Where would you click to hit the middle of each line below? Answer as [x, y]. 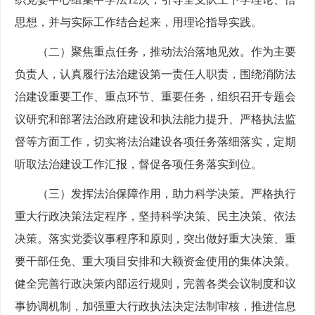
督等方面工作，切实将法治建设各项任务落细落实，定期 [155, 142]
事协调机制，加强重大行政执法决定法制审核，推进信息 [155, 307]
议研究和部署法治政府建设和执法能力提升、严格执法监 [155, 120]
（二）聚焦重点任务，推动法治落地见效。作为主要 [167, 52]
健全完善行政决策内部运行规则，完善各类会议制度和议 [155, 284]
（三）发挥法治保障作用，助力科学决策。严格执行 [167, 194]
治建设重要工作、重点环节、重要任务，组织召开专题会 [155, 97]
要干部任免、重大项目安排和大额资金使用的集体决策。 [155, 262]
